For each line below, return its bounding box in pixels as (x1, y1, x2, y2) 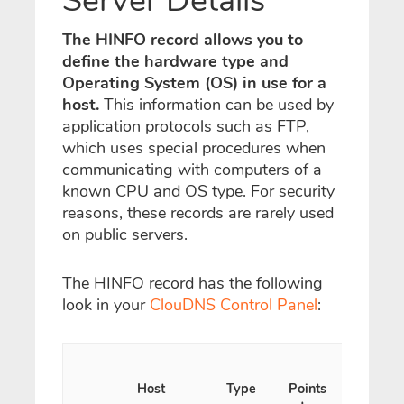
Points (289, 380, 326, 398)
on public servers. (62, 224, 188, 245)
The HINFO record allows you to (62, 29, 303, 50)
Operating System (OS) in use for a (62, 72, 326, 94)
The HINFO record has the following (62, 272, 323, 294)
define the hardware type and (62, 50, 289, 72)
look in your (62, 294, 150, 316)
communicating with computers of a (62, 159, 322, 180)
